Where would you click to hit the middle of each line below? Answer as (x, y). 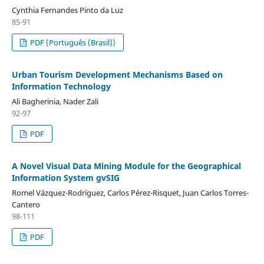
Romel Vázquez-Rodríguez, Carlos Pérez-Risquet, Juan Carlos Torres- (130, 192)
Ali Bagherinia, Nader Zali (55, 101)
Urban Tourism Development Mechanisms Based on (117, 74)
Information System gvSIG (65, 177)
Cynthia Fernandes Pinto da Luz (67, 10)
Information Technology (61, 86)
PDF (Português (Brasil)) (72, 42)
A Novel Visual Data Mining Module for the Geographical (126, 166)
